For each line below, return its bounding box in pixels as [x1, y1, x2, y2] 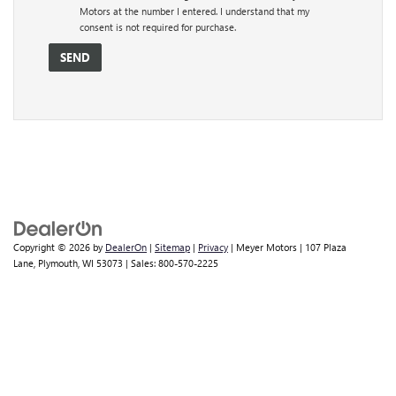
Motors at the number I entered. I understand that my [80, 4, 309, 18]
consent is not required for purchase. [80, 19, 236, 34]
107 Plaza [302, 240, 346, 254]
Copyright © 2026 [13, 240, 93, 254]
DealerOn [105, 240, 147, 254]
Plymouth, [35, 255, 80, 270]
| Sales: [123, 255, 158, 270]
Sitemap [155, 240, 190, 254]
